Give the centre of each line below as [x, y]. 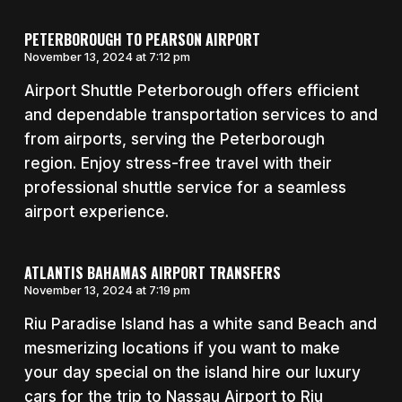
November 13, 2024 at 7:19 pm [107, 290]
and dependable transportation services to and [201, 114]
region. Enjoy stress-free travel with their [178, 163]
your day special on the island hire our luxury [192, 373]
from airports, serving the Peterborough [174, 139]
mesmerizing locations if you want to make [182, 349]
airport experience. [96, 211]
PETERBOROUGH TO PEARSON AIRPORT [142, 39]
